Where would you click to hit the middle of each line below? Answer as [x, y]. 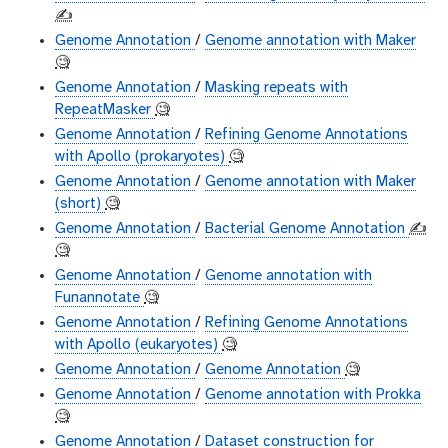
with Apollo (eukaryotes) [138, 345]
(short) [80, 204]
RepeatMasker [105, 110]
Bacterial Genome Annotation [307, 229]
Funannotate [99, 298]
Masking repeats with [276, 88]
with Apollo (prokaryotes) [142, 157]
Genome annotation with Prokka [313, 395]
